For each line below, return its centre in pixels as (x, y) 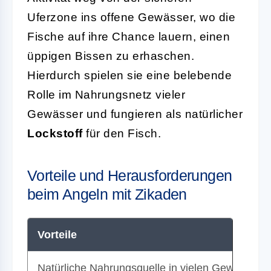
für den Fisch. (122, 133)
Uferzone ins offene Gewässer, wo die (131, 17)
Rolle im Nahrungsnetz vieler (106, 94)
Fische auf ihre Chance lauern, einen (129, 36)
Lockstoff (55, 133)
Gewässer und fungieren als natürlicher (135, 114)
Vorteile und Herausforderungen (130, 175)
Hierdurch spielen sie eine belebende (129, 75)
